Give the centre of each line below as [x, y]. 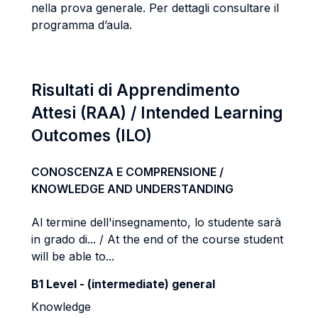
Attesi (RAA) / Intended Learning [157, 113]
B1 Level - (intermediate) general [123, 284]
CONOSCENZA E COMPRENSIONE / [127, 172]
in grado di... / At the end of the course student [157, 239]
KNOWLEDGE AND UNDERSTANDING [132, 189]
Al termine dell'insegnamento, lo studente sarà [156, 222]
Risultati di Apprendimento [136, 90]
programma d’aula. [82, 25]
